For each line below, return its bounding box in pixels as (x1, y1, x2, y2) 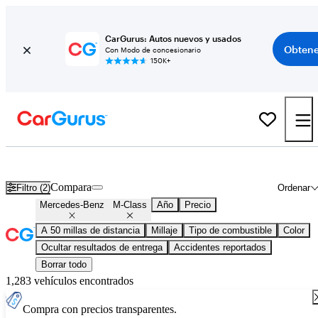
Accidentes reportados (174, 242, 266, 253)
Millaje (151, 225, 177, 236)
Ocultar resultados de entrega (41, 242, 163, 253)
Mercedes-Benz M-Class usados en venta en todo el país (38, 156, 291, 169)
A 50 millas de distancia (41, 225, 140, 236)
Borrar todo (41, 259, 87, 270)
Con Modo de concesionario (105, 45, 201, 54)
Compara (50, 181, 92, 194)
